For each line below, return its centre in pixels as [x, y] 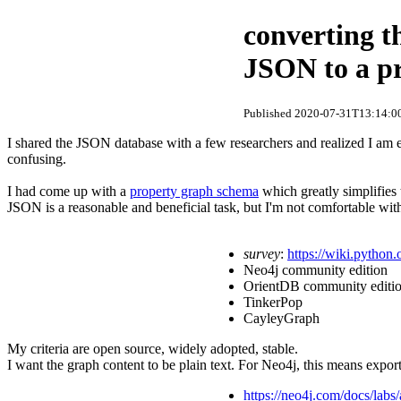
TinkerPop [273, 302]
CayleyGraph [282, 318]
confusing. [37, 158]
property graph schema [194, 191]
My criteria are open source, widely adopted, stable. [154, 348]
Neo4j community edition [316, 269]
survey [262, 253]
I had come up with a [68, 191]
